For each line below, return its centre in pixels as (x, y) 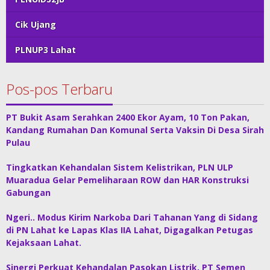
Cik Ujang (36, 25)
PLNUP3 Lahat (46, 50)
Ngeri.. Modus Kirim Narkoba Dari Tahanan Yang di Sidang (132, 218)
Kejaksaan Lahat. (44, 243)
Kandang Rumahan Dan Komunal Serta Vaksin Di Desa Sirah (135, 130)
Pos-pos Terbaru (59, 89)
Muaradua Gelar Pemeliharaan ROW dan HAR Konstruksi (127, 180)
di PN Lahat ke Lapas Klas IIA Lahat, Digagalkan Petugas (130, 230)
